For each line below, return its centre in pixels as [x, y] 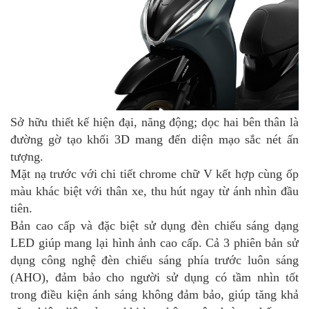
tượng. [27, 157]
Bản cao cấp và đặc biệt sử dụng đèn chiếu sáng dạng [154, 226]
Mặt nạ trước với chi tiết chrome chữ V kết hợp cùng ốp [154, 174]
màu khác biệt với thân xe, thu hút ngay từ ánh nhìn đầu [154, 191]
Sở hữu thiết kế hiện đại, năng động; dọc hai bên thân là [154, 122]
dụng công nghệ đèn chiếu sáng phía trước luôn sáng [154, 260]
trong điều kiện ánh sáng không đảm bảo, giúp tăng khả [154, 295]
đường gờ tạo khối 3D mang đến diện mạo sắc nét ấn [154, 140]
